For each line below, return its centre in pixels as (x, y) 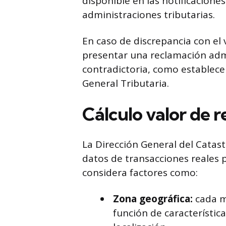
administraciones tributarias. (149, 15)
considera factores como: (140, 173)
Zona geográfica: (153, 199)
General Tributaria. (126, 83)
